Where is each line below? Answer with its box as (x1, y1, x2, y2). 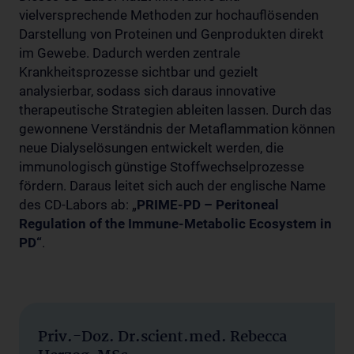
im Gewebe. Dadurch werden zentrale (19, 44, 240, 61)
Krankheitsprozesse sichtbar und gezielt (19, 63, 258, 80)
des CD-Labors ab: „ (19, 196, 137, 213)
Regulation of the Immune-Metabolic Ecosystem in (19, 215, 332, 232)
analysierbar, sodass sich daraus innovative (19, 82, 276, 99)
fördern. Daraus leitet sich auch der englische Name (19, 177, 326, 194)
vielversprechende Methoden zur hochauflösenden (19, 6, 318, 23)
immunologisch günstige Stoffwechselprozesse (19, 158, 304, 175)
